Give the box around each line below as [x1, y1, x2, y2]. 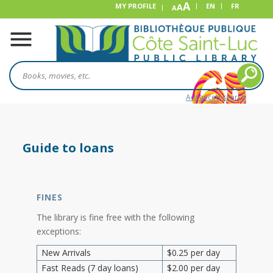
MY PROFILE [115, 1, 156, 10]
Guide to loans [23, 139, 114, 156]
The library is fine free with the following [37, 211, 194, 223]
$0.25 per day [167, 246, 220, 258]
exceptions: [37, 225, 81, 237]
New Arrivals [41, 246, 91, 258]
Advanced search [186, 92, 246, 102]
